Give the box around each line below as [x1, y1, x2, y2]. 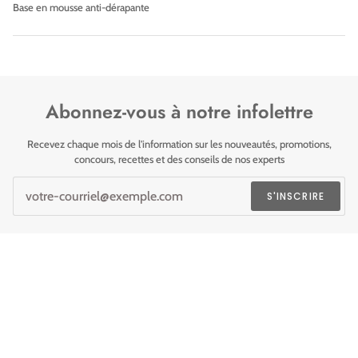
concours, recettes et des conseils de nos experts [74, 153, 284, 166]
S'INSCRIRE [267, 189, 324, 203]
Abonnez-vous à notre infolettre [45, 98, 313, 126]
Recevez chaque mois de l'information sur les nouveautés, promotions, [26, 137, 332, 151]
